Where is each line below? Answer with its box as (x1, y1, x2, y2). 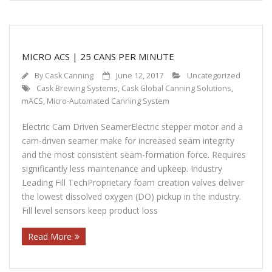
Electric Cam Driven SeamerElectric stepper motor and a (22, 121, 243, 133)
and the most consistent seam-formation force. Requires (22, 149, 246, 161)
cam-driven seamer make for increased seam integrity (22, 135, 234, 147)
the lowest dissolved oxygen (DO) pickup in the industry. (22, 191, 241, 203)
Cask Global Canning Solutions (121, 83, 231, 94)
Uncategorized (187, 70, 240, 81)
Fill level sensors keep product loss (22, 205, 158, 217)
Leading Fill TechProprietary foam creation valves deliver (22, 177, 244, 189)
